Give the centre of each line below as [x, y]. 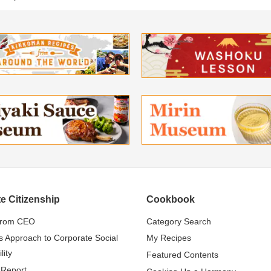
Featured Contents [182, 255]
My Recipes [169, 238]
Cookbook [171, 199]
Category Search [179, 221]
